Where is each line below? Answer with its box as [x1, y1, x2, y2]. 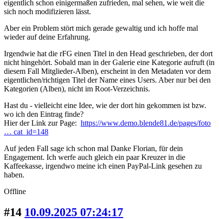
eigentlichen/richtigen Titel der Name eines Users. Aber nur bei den [4, 76, 211, 85]
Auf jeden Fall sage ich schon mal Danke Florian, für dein [4, 144, 183, 153]
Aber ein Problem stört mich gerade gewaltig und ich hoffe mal [4, 24, 198, 33]
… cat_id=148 [4, 128, 48, 136]
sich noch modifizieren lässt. [4, 7, 91, 16]
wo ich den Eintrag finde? [4, 110, 84, 119]
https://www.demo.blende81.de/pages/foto [81, 119, 211, 128]
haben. [4, 171, 24, 179]
